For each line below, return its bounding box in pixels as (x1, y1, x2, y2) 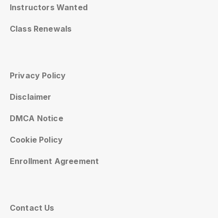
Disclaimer (10, 91, 52, 102)
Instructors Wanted (10, 2, 88, 12)
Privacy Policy (10, 70, 66, 80)
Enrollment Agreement (10, 156, 99, 166)
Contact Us (10, 202, 54, 213)
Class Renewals (10, 23, 72, 34)
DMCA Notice (10, 113, 63, 123)
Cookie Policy (10, 134, 63, 145)
